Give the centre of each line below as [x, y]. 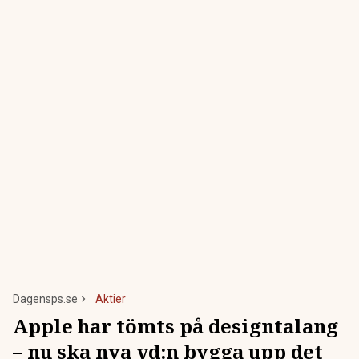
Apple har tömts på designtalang [175, 326]
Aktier [111, 299]
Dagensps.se [45, 299]
